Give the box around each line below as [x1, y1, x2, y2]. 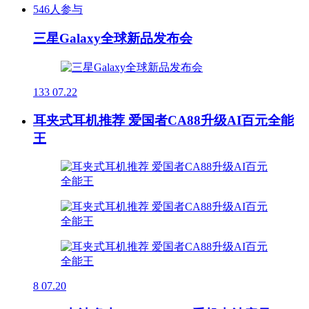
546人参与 [33, 3, 83, 15]
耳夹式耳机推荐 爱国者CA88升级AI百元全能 [33, 112, 294, 128]
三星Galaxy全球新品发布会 [33, 31, 192, 46]
